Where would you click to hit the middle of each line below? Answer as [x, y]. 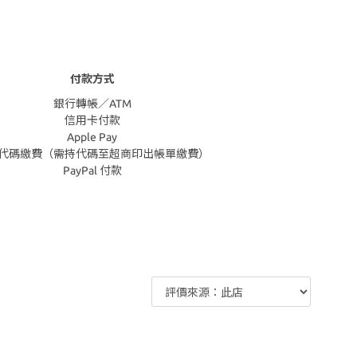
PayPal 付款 [92, 171]
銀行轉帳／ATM [92, 104]
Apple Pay [92, 137]
